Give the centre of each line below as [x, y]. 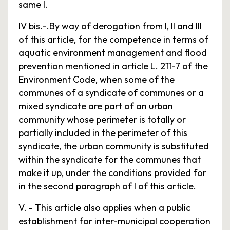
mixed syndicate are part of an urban [96, 106]
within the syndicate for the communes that [110, 159]
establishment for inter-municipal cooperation [114, 221]
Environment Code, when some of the [97, 79]
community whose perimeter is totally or [102, 119]
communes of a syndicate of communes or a [111, 93]
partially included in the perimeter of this [103, 133]
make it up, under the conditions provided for [112, 173]
